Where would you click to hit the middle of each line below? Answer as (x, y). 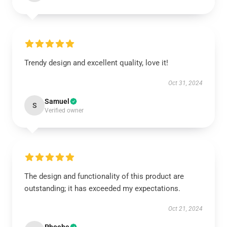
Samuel (57, 101)
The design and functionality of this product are (104, 176)
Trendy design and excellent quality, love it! (96, 63)
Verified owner (64, 110)
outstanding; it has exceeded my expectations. (102, 188)
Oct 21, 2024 (185, 209)
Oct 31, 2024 (185, 83)
